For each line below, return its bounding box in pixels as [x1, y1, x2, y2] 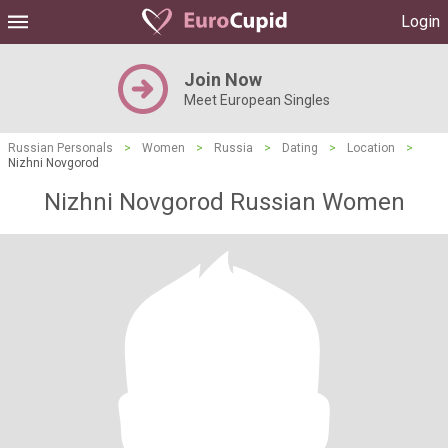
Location [347, 141, 395, 155]
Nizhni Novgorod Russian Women [43, 188, 405, 216]
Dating [282, 141, 318, 155]
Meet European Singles [184, 92, 330, 108]
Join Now [184, 69, 262, 90]
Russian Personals [8, 141, 113, 155]
